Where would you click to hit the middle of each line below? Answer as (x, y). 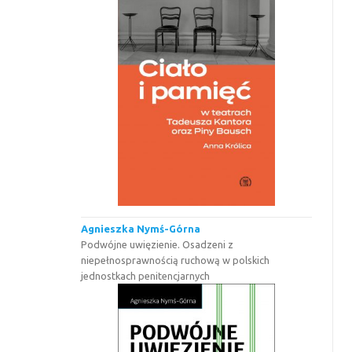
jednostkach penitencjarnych (146, 275)
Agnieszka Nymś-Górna (141, 228)
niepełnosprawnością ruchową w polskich (176, 260)
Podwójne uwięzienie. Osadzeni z (158, 244)
